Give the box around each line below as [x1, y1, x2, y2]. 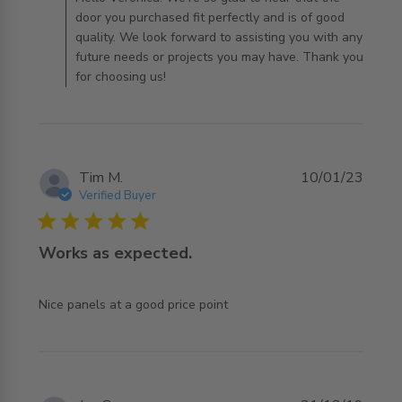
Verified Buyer [78, 187, 156, 204]
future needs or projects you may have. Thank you [74, 48, 363, 66]
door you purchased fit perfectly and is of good [74, 8, 345, 26]
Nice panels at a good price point [38, 295, 228, 313]
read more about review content [20, 294, 223, 315]
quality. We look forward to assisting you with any [74, 28, 363, 46]
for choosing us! [74, 67, 166, 85]
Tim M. [78, 167, 123, 188]
